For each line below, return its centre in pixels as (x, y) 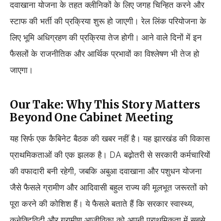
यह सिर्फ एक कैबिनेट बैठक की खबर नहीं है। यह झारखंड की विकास (110, 139)
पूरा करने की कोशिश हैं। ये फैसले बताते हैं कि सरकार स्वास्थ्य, (102, 204)
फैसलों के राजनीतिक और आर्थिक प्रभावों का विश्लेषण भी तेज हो (105, 54)
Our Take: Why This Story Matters (105, 104)
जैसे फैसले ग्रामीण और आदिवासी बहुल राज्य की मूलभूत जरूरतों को (109, 188)
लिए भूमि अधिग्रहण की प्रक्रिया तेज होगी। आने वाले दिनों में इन (106, 37)
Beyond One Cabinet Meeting (92, 117)
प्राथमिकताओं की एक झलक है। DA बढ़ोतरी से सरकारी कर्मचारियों (110, 155)
